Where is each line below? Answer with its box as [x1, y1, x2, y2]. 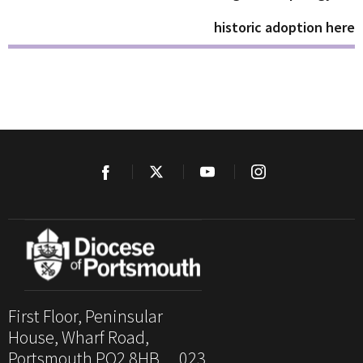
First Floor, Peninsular [8, 304, 163, 327]
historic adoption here [214, 18, 355, 37]
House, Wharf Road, [8, 325, 149, 348]
